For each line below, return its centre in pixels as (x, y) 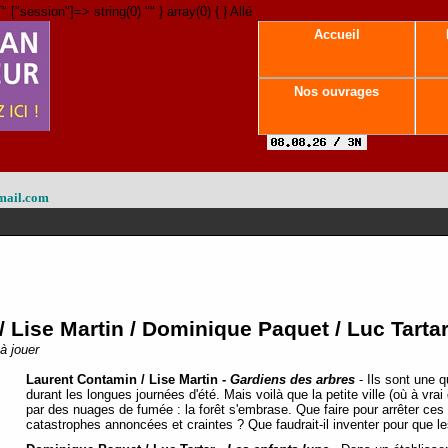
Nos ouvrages (336, 91)
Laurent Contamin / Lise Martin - (128, 379)
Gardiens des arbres (292, 379)
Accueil (336, 34)
